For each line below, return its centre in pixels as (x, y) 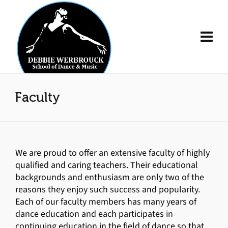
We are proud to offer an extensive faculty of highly (112, 153)
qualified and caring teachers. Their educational (107, 165)
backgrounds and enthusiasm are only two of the (110, 177)
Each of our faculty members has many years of (106, 202)
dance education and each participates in (94, 214)
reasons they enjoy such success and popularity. (108, 189)
